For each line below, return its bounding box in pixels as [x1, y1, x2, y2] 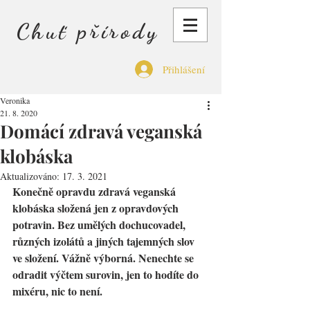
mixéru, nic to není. [12, 283, 102, 299]
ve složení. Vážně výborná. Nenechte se [12, 250, 197, 266]
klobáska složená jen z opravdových [12, 200, 181, 216]
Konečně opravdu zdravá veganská [12, 183, 179, 199]
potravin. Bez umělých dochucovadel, [12, 217, 188, 232]
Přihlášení [163, 62, 205, 76]
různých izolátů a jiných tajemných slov [12, 233, 197, 249]
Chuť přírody [17, 18, 160, 44]
